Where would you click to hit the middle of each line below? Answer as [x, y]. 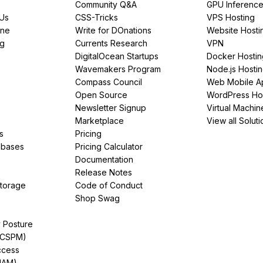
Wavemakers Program [118, 69]
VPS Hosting [231, 17]
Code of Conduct [109, 185]
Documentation [104, 159]
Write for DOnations [113, 30]
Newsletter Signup [111, 107]
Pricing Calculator [109, 146]
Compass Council [109, 82]
